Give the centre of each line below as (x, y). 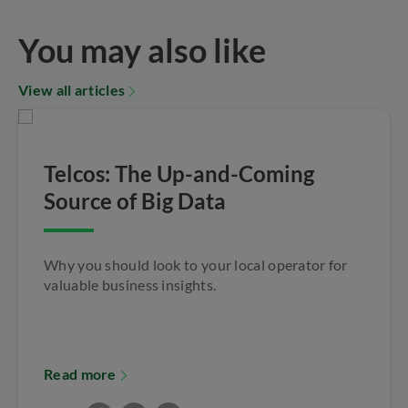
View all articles (72, 89)
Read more (80, 373)
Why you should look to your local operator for (196, 264)
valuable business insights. (130, 284)
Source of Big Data (135, 200)
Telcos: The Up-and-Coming (179, 173)
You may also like (142, 50)
